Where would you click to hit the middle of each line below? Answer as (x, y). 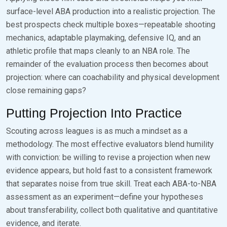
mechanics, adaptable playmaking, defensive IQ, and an (103, 37)
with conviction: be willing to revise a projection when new (108, 157)
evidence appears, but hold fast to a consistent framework (109, 170)
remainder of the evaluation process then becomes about (107, 64)
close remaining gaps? (46, 90)
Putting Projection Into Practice (94, 113)
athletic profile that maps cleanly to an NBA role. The (98, 51)
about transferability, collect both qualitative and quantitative (112, 210)
